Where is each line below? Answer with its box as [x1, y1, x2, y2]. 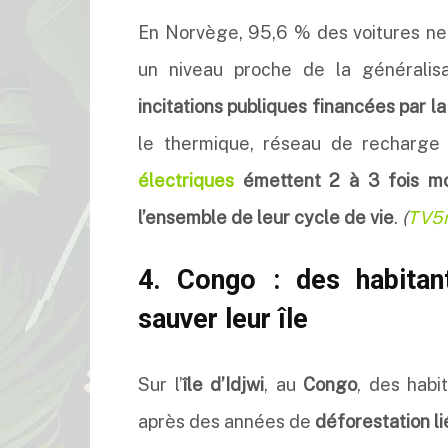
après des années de [138, 411, 315, 432]
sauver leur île [138, 303, 308, 335]
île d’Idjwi [182, 374, 264, 395]
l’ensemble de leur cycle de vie [138, 207, 394, 228]
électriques [138, 170, 234, 191]
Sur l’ [138, 374, 183, 395]
